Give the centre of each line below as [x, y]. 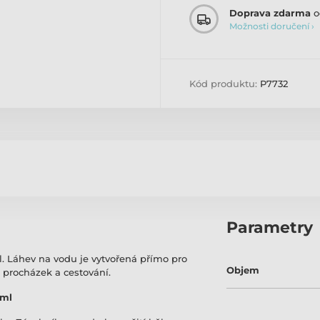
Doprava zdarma [270, 12]
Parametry [270, 228]
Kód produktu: [225, 84]
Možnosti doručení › [272, 26]
